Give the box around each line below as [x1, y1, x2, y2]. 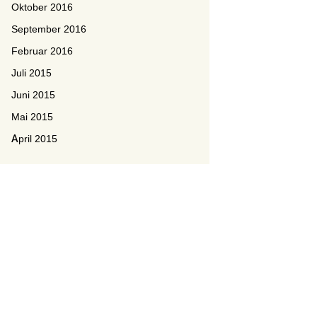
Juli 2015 [11, 67, 52, 79]
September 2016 [11, 23, 86, 35]
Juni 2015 [11, 88, 55, 101]
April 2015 [11, 132, 57, 145]
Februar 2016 [11, 45, 73, 57]
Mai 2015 [11, 110, 53, 123]
